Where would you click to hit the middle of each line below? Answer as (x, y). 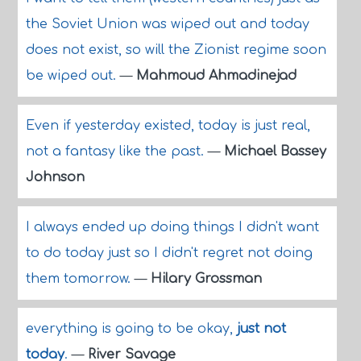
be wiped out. (73, 76)
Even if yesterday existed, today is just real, (168, 126)
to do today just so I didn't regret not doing (169, 253)
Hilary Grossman (206, 279)
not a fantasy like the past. (116, 151)
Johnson (55, 177)
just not (261, 329)
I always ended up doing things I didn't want (172, 227)
